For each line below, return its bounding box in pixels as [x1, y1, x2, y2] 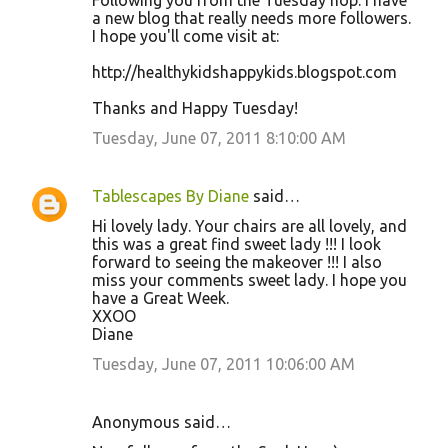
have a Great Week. [92, 289, 229, 308]
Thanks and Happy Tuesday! [92, 99, 298, 118]
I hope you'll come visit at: [92, 27, 279, 46]
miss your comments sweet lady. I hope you [92, 271, 407, 290]
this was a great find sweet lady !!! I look [92, 235, 381, 254]
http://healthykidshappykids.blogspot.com [92, 63, 397, 82]
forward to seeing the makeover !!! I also [92, 253, 382, 272]
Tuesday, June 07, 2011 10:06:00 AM [92, 355, 355, 374]
